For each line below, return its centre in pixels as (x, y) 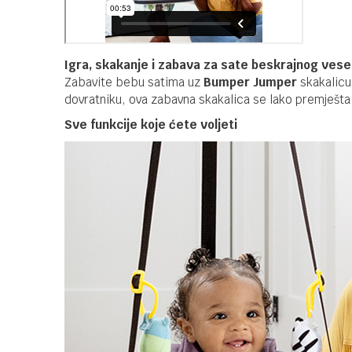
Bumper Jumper (250, 82)
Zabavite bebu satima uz (134, 82)
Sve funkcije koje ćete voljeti (151, 125)
